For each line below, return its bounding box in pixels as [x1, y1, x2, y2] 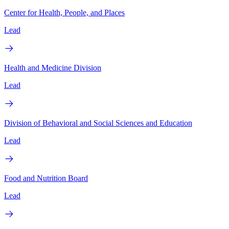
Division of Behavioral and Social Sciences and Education [4, 118, 192, 127]
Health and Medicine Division [4, 63, 101, 72]
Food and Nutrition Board [4, 173, 88, 182]
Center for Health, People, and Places [4, 8, 125, 17]
